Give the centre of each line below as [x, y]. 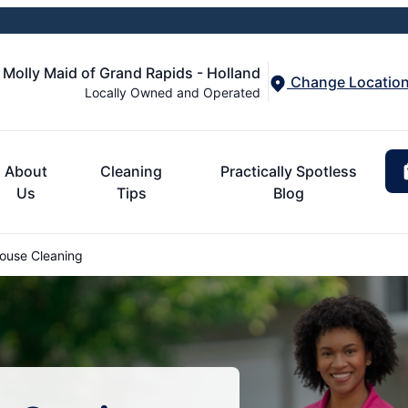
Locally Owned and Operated [173, 92]
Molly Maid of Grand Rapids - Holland [132, 72]
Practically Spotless [288, 171]
